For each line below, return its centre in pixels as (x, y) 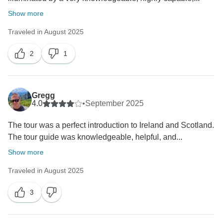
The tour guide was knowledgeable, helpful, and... (95, 137)
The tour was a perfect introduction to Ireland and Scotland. (111, 125)
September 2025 (114, 104)
